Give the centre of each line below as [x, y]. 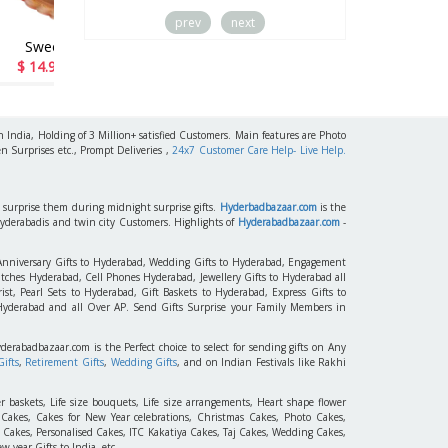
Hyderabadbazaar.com [288, 221]
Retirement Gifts [65, 361]
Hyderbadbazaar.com [268, 206]
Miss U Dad [165, 46]
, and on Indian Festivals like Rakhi [262, 361]
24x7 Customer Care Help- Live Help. [259, 149]
